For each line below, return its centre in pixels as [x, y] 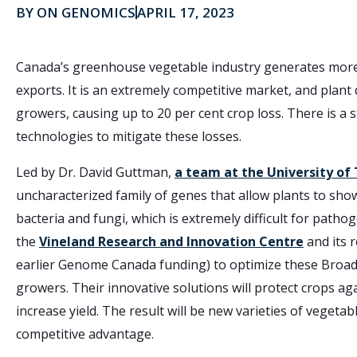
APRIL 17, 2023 [186, 12]
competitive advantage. [85, 333]
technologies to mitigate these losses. [129, 136]
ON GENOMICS [84, 12]
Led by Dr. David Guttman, [95, 172]
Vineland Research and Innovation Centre [171, 241]
